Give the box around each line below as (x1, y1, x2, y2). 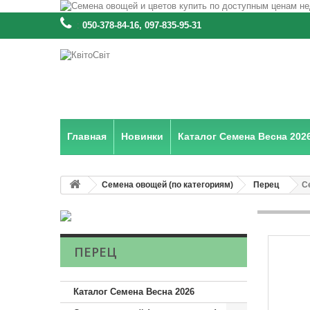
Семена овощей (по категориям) (102, 180, 233, 190)
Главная (67, 131, 107, 142)
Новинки (121, 131, 163, 142)
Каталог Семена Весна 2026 (73, 286, 194, 297)
